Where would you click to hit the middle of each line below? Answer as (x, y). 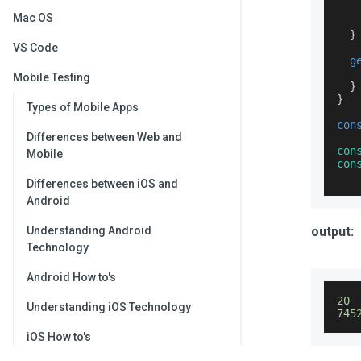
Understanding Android (89, 230)
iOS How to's (59, 337)
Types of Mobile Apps (83, 107)
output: (332, 232)
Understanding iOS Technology (109, 307)
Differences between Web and (104, 137)
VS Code (35, 48)
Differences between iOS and (102, 184)
